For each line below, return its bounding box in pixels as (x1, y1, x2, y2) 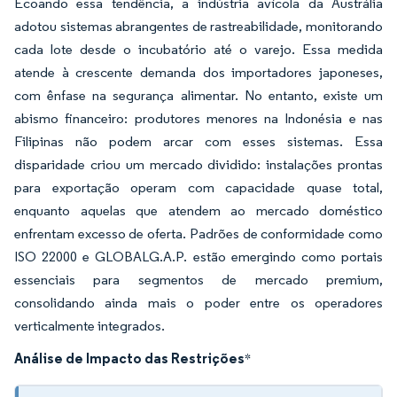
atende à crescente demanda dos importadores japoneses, (14, 64, 383, 81)
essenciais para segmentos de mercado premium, (14, 271, 383, 288)
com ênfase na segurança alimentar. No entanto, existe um (14, 87, 383, 104)
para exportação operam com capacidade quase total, (14, 179, 383, 196)
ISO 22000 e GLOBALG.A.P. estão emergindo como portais (14, 248, 383, 265)
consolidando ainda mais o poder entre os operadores (14, 294, 383, 311)
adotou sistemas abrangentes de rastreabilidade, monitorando (14, 18, 383, 35)
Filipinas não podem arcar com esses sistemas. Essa (14, 133, 383, 150)
